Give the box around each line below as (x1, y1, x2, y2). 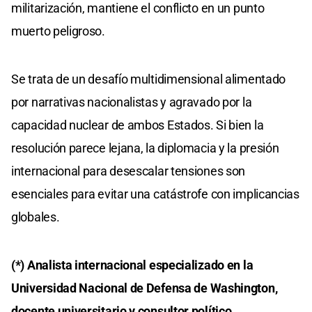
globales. (11, 209, 60, 224)
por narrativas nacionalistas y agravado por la (11, 94, 252, 109)
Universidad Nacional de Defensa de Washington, (11, 280, 278, 295)
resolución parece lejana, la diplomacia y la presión (11, 140, 279, 155)
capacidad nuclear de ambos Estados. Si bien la (11, 117, 264, 132)
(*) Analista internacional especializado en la (11, 257, 253, 272)
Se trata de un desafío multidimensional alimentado (11, 71, 286, 86)
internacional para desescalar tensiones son (11, 163, 246, 178)
